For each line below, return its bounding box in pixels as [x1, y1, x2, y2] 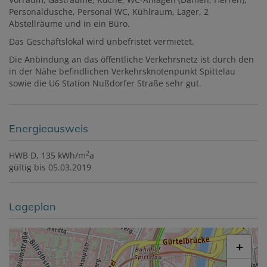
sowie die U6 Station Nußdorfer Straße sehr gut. [9, 77, 201, 89]
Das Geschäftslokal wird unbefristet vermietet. [9, 36, 194, 48]
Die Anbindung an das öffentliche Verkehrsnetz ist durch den [9, 54, 254, 66]
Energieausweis [9, 122, 88, 136]
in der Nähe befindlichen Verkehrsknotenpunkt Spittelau [9, 66, 235, 77]
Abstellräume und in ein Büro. [9, 18, 132, 30]
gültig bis [9, 162, 46, 173]
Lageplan [9, 200, 56, 214]
